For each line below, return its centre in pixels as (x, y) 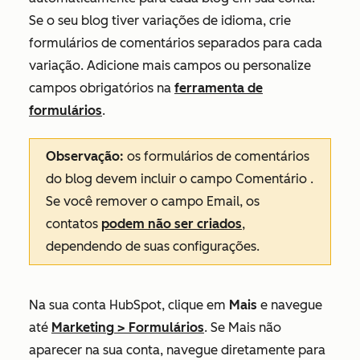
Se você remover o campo (126, 201)
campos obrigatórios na (102, 88)
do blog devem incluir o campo (141, 179)
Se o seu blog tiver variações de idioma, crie (160, 20)
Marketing (83, 327)
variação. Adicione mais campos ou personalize (170, 65)
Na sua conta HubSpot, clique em (129, 305)
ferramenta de (219, 88)
